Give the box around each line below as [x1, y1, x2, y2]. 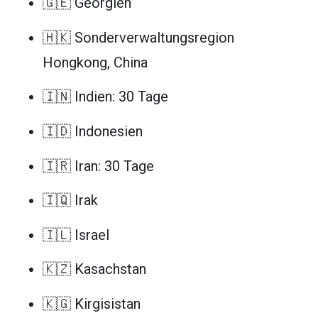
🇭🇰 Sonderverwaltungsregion [43, 28, 234, 46]
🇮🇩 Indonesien [43, 122, 143, 140]
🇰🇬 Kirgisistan [43, 295, 141, 312]
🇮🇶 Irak [43, 192, 98, 209]
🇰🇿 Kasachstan [43, 261, 146, 278]
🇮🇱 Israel [43, 226, 109, 243]
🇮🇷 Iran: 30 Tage [43, 157, 154, 175]
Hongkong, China [43, 53, 148, 71]
